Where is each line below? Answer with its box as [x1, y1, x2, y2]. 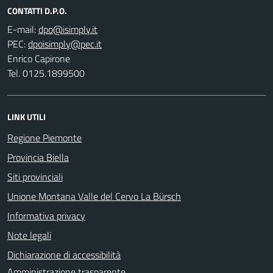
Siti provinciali [7, 169, 63, 184]
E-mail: [7, 21, 36, 37]
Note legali [7, 227, 51, 243]
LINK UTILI [7, 110, 46, 123]
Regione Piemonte [7, 130, 82, 145]
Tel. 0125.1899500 [7, 65, 85, 80]
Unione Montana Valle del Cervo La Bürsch [7, 188, 181, 204]
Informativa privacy [7, 208, 85, 223]
